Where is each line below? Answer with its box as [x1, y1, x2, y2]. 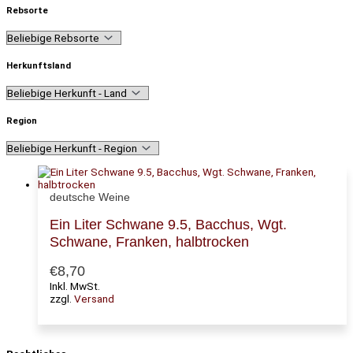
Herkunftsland [6, 59, 71, 71]
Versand [74, 292, 114, 305]
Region [6, 114, 37, 126]
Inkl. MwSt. [50, 279, 100, 292]
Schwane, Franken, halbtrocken [50, 232, 249, 250]
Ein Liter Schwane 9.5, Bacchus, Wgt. [50, 215, 287, 232]
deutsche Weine [50, 191, 130, 204]
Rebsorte [6, 5, 48, 17]
